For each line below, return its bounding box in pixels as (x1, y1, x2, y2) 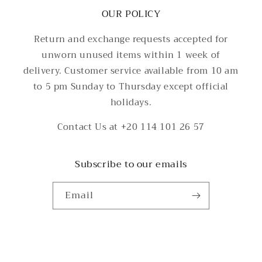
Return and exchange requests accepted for (34, 32, 228, 47)
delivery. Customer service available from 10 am (23, 63, 239, 79)
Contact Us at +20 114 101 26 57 (57, 119, 205, 135)
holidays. (110, 95, 152, 111)
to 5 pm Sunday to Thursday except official (33, 79, 229, 95)
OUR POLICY (101, 6, 161, 23)
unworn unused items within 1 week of (42, 47, 220, 63)
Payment (116, 236, 156, 251)
